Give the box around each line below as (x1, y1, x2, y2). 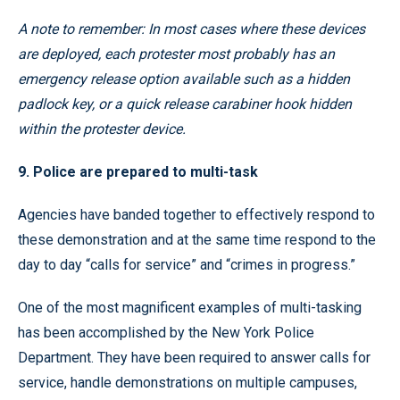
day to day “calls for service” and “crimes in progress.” (18, 255, 355, 273)
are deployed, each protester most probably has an (18, 45, 335, 62)
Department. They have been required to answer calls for (18, 348, 371, 366)
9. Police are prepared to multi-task (18, 162, 258, 180)
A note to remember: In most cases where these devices (18, 20, 365, 37)
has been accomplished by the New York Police (18, 323, 314, 341)
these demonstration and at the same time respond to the (18, 230, 376, 248)
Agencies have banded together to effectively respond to (18, 205, 375, 223)
